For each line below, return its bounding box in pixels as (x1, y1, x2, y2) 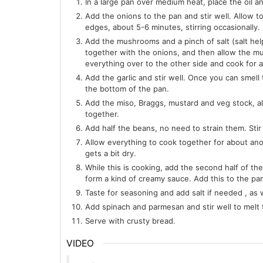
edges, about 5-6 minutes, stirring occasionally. (85, 22, 260, 32)
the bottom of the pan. (85, 83, 169, 93)
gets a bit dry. (85, 148, 136, 158)
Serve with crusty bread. (85, 215, 176, 225)
